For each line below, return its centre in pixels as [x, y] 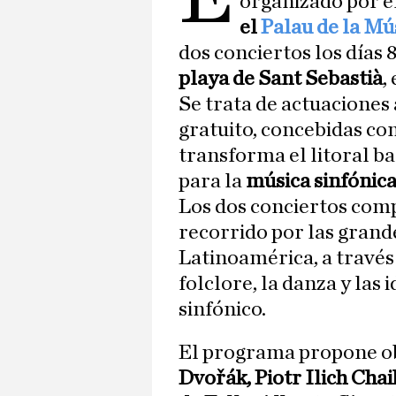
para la [212, 182]
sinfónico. [222, 310]
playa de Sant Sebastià [281, 79]
